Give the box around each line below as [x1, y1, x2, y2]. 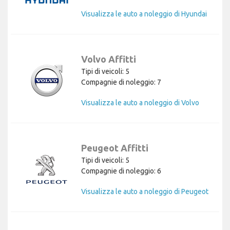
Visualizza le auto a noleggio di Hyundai [81, 9, 207, 18]
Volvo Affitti [81, 53, 136, 64]
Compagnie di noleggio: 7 [81, 78, 161, 86]
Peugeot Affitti [81, 142, 148, 153]
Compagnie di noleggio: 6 [81, 166, 161, 175]
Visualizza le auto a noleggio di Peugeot [81, 187, 208, 196]
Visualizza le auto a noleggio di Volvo [81, 98, 199, 107]
